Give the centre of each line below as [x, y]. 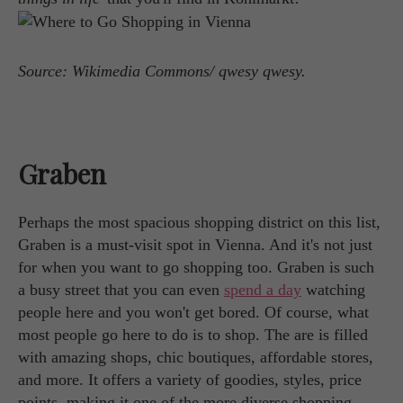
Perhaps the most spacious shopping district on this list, [199, 222]
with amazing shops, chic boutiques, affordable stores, [196, 357]
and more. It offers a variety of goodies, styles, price [190, 379]
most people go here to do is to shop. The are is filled [193, 334]
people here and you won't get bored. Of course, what [193, 312]
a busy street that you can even [121, 289]
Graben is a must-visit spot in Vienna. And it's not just [195, 244]
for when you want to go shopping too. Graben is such [196, 267]
